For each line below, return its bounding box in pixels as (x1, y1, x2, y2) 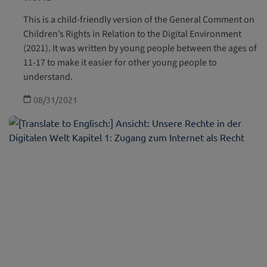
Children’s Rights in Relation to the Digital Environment (23, 27, 241, 41)
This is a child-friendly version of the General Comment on (23, 13, 254, 27)
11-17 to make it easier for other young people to (23, 56, 217, 70)
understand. (23, 70, 73, 84)
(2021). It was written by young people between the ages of (23, 42, 257, 55)
